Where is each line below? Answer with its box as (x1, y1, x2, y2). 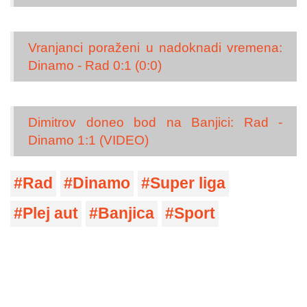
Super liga (150, 175, 225, 193)
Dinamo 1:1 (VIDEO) (28, 132, 149, 147)
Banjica (98, 205, 154, 223)
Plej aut (23, 205, 78, 223)
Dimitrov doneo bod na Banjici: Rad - (28, 114, 282, 130)
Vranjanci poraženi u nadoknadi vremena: (28, 40, 282, 55)
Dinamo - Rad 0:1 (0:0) (28, 58, 162, 73)
